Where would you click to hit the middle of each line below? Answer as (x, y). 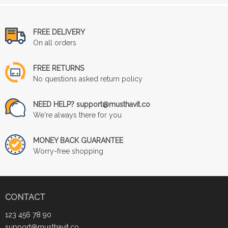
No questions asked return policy (88, 79)
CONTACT (25, 197)
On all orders (55, 42)
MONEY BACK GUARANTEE (78, 140)
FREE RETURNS (59, 68)
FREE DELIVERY (59, 32)
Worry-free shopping (68, 151)
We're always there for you (77, 115)
